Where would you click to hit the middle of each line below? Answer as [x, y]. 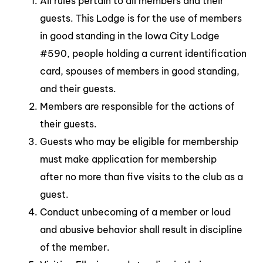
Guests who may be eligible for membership [139, 141]
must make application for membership [128, 159]
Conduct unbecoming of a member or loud [135, 212]
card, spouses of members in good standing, [140, 71]
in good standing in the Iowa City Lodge [130, 36]
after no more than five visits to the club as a [141, 176]
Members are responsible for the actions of [137, 106]
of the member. [75, 247]
